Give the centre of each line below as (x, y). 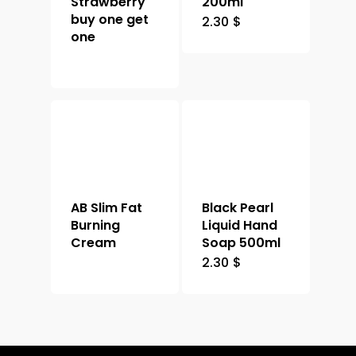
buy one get (110, 20)
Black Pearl (238, 208)
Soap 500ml (242, 243)
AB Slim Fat (106, 208)
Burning (95, 226)
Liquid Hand (240, 226)
